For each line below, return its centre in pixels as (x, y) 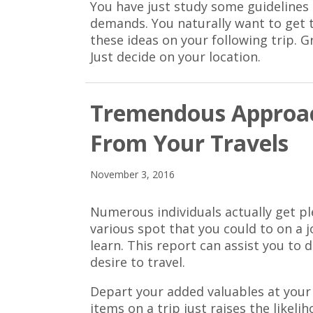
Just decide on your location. (176, 56)
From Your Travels (190, 143)
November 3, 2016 (133, 174)
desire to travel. (138, 262)
